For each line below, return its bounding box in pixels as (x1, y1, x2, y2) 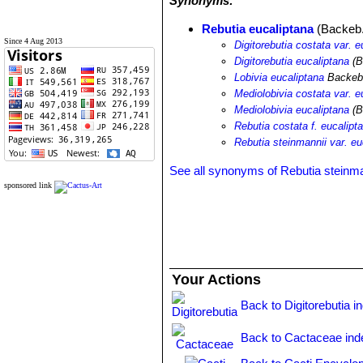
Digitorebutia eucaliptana (234, 55, 350, 67)
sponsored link (4, 181, 52, 190)
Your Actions (172, 271, 262, 288)
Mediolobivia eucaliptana (234, 104, 350, 116)
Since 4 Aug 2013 (4, 36, 62, 45)
